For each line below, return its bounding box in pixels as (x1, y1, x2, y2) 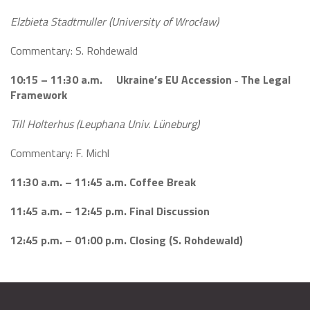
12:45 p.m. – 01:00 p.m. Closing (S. (10, 232, 184, 248)
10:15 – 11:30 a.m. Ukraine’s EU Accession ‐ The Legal (10, 71, 291, 88)
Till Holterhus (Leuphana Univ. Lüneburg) (10, 116, 199, 132)
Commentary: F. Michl (10, 145, 109, 161)
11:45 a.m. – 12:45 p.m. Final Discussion (10, 203, 210, 219)
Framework (10, 86, 67, 103)
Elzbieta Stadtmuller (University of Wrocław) (10, 13, 219, 30)
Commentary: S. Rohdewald (10, 42, 138, 59)
